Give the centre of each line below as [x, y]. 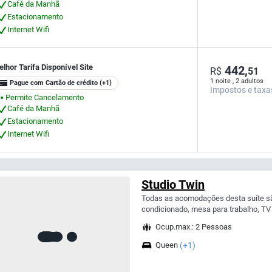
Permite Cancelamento [45, 97]
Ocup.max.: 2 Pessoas [193, 227]
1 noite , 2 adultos [237, 81]
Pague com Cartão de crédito [54, 83]
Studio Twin [173, 185]
